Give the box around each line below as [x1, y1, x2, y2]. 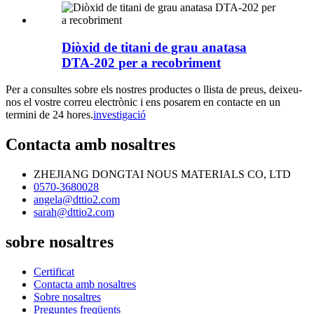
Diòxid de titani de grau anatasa [62, 39, 247, 55]
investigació [93, 109, 146, 121]
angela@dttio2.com [34, 193, 120, 206]
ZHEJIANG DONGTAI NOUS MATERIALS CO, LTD [34, 168, 291, 181]
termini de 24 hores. [6, 109, 93, 121]
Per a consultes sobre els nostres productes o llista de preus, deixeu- [6, 83, 302, 96]
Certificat [34, 265, 74, 278]
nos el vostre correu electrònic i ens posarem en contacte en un [6, 96, 280, 109]
